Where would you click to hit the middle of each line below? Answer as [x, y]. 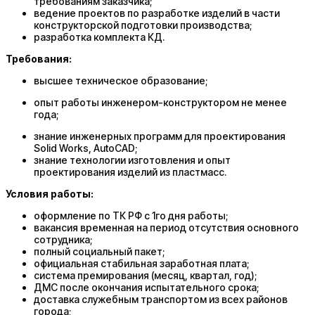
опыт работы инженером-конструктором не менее [160, 102]
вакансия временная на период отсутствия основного [166, 227]
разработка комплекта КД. [99, 37]
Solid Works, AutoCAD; [85, 148]
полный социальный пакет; [99, 251]
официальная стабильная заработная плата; [141, 263]
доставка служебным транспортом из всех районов [161, 299]
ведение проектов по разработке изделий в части [157, 13]
